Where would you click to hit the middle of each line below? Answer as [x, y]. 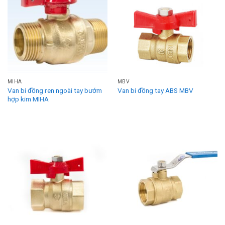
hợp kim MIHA [28, 99]
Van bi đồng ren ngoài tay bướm [54, 90]
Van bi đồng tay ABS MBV [155, 90]
